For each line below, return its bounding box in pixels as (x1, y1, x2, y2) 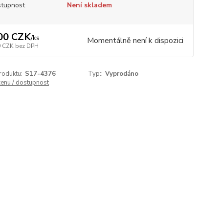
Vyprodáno (105, 69, 139, 79)
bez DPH (15, 42, 39, 50)
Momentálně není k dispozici (87, 35, 183, 46)
